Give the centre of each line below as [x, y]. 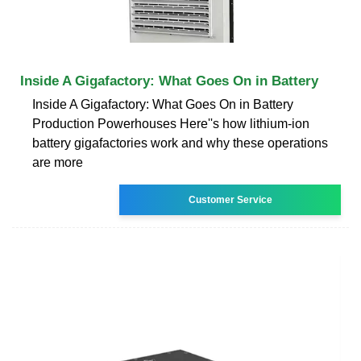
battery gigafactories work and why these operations [180, 143]
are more [58, 162]
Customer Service [230, 199]
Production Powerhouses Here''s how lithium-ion [171, 123]
